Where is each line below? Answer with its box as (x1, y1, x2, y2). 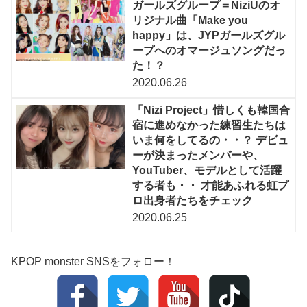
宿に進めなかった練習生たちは (132, 119, 286, 131)
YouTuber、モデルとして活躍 (132, 164, 282, 176)
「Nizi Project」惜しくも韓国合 (132, 103, 291, 116)
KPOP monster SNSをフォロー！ (11, 255, 175, 267)
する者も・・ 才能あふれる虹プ (132, 179, 289, 191)
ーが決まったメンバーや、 (132, 149, 265, 161)
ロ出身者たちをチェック (132, 194, 254, 206)
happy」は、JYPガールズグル (132, 29, 286, 42)
